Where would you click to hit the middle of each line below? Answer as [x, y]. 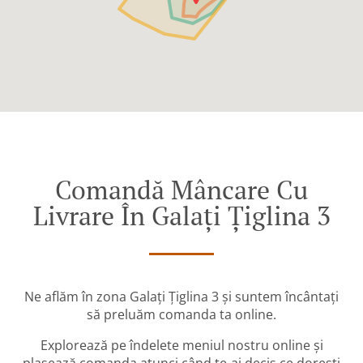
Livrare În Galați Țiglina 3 [181, 216]
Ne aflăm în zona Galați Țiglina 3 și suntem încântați [181, 297]
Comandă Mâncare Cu [181, 190]
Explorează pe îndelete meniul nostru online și [181, 346]
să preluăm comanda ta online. [181, 315]
